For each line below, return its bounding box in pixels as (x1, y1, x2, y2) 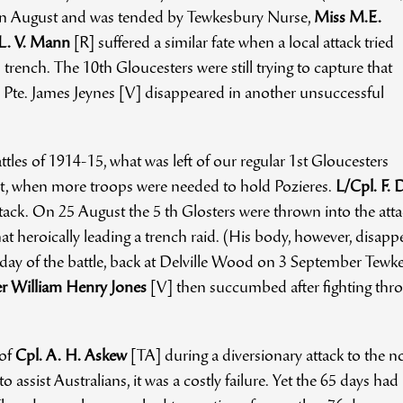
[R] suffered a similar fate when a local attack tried (69, 35, 394, 52)
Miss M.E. (313, 10, 381, 27)
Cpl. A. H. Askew (14, 348, 127, 365)
